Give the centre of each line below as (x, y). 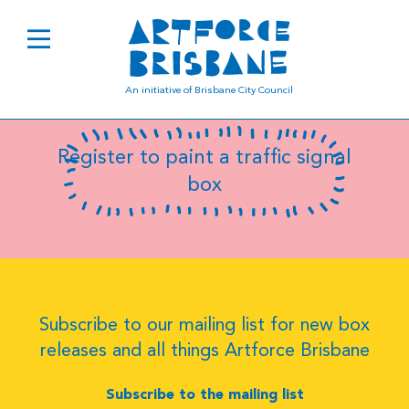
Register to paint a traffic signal (204, 158)
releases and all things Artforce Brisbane (204, 351)
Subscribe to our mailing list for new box (204, 326)
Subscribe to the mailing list (204, 396)
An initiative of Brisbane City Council (209, 91)
